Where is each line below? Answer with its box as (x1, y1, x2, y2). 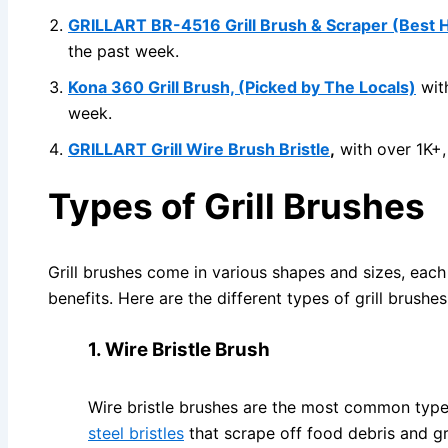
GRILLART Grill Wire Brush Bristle (68, 139, 330, 160)
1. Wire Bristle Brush (88, 338, 270, 362)
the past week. (68, 41, 179, 62)
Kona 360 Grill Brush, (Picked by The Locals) (68, 77, 416, 98)
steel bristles (88, 422, 184, 443)
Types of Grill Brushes (48, 185, 425, 228)
